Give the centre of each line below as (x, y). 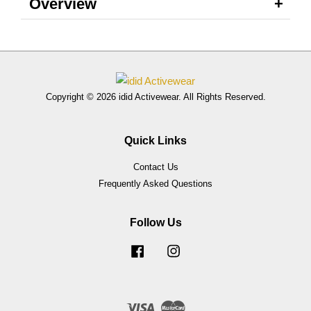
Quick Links (155, 140)
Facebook (167, 249)
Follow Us (155, 223)
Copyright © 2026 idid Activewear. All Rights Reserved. (155, 96)
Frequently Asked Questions (155, 183)
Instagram (203, 249)
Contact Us (155, 167)
